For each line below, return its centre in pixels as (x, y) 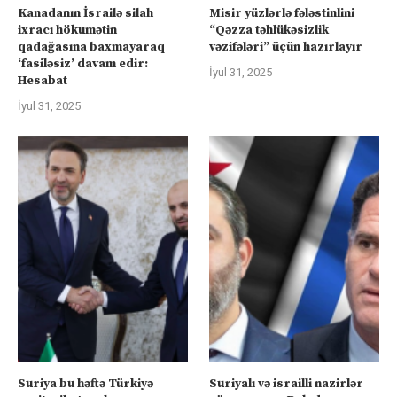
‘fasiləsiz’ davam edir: (83, 63)
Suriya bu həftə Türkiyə (86, 383)
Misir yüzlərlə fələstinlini (282, 13)
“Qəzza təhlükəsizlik (269, 30)
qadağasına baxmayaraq (91, 47)
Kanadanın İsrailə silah (86, 13)
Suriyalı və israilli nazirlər (287, 383)
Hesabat (43, 80)
